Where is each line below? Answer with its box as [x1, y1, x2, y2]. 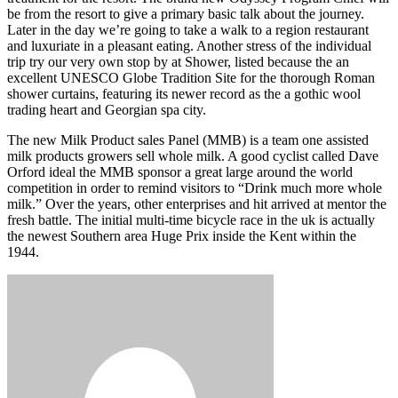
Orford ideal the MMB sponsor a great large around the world [7, 164, 353, 180]
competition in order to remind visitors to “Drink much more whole [7, 180, 382, 196]
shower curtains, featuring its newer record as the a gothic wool [7, 86, 361, 102]
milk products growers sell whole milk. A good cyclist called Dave [7, 148, 378, 164]
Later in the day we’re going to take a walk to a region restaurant [7, 22, 369, 38]
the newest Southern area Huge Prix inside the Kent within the [7, 228, 356, 244]
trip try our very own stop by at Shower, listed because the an [7, 54, 349, 70]
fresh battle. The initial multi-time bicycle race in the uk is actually [7, 212, 375, 228]
